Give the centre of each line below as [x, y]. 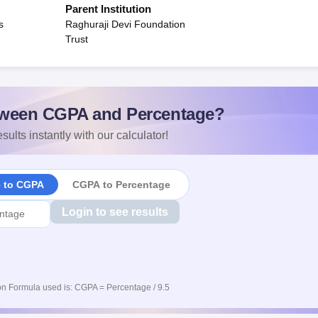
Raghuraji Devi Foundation [125, 24]
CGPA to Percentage [121, 184]
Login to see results [115, 212]
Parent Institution [108, 9]
